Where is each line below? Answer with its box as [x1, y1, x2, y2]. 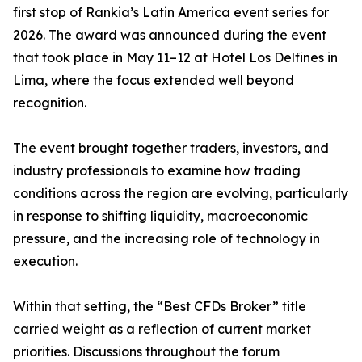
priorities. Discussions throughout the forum [13, 343, 280, 360]
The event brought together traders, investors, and [13, 140, 329, 156]
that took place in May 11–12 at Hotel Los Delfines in [13, 49, 338, 65]
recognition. [13, 95, 86, 111]
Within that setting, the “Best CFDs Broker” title [13, 298, 306, 314]
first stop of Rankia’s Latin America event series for [13, 4, 329, 20]
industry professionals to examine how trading [13, 162, 301, 179]
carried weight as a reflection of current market [13, 321, 311, 337]
